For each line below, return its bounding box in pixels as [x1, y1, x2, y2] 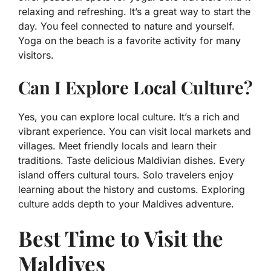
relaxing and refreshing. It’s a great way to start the [18, 5, 250, 18]
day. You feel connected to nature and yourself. [18, 20, 235, 33]
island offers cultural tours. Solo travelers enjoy [18, 169, 233, 181]
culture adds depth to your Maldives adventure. [18, 198, 234, 211]
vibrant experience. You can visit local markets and [18, 125, 251, 138]
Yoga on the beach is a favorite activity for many [18, 34, 241, 47]
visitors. [18, 49, 54, 62]
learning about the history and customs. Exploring [18, 183, 245, 196]
